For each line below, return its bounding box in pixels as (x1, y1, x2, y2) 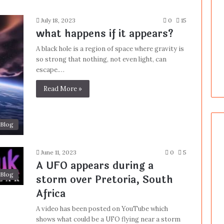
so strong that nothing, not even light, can (35, 55, 166, 63)
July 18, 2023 (40, 16, 75, 24)
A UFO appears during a (35, 157, 153, 173)
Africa (35, 185, 65, 201)
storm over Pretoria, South (35, 171, 173, 187)
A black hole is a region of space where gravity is (35, 44, 184, 53)
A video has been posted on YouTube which (35, 204, 168, 213)
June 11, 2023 (40, 148, 76, 156)
